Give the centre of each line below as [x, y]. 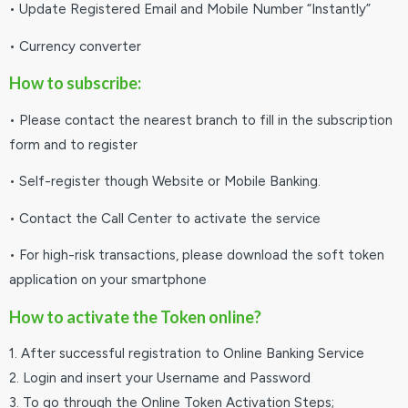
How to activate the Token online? [135, 316]
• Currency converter [75, 46]
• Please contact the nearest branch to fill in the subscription [201, 120]
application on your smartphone [108, 280]
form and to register [73, 144]
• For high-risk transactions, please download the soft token [197, 255]
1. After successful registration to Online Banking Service [187, 353]
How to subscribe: [75, 83]
